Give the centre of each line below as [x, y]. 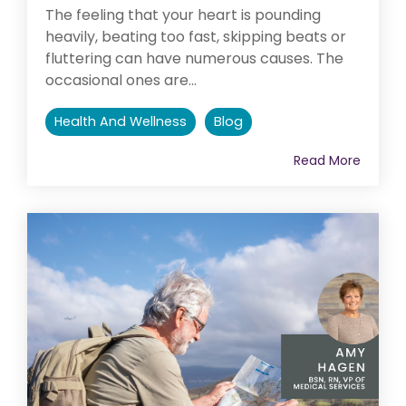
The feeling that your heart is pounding [183, 14]
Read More [327, 160]
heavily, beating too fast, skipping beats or [196, 36]
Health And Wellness [121, 121]
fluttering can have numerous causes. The [194, 58]
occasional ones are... [121, 80]
